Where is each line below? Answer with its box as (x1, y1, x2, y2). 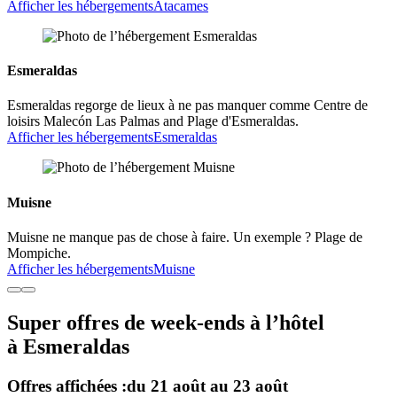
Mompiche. (7, 245, 71, 261)
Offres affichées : (7, 376, 127, 395)
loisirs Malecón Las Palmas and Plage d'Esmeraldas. (7, 113, 299, 129)
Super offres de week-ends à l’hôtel (7, 310, 324, 334)
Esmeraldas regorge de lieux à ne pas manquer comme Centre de (7, 97, 368, 113)
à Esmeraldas (7, 334, 129, 358)
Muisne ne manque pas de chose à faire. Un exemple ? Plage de (7, 229, 362, 245)
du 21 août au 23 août (127, 376, 288, 395)
